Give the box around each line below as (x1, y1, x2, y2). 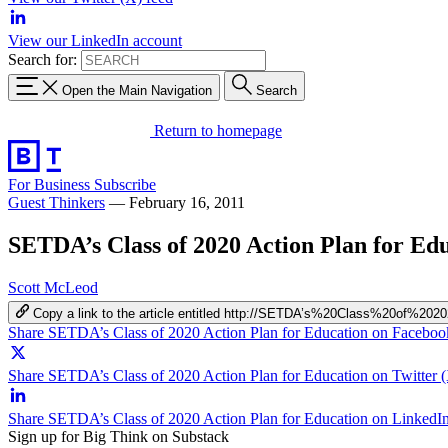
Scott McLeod (8, 278, 98, 296)
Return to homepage (154, 121, 282, 139)
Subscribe (94, 175, 156, 193)
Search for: (8, 51, 77, 68)
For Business (8, 175, 94, 193)
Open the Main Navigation (62, 82, 212, 98)
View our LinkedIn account (8, 32, 182, 49)
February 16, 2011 (129, 193, 245, 211)
